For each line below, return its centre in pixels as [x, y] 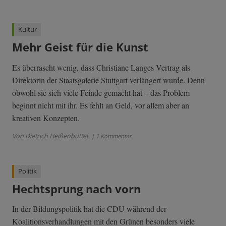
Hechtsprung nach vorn [76, 189]
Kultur [27, 29]
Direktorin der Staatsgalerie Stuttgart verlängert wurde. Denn [108, 80]
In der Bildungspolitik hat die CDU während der [89, 209]
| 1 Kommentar [111, 136]
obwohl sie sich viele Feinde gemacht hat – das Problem [101, 92]
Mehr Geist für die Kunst [80, 47]
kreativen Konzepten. [46, 118]
